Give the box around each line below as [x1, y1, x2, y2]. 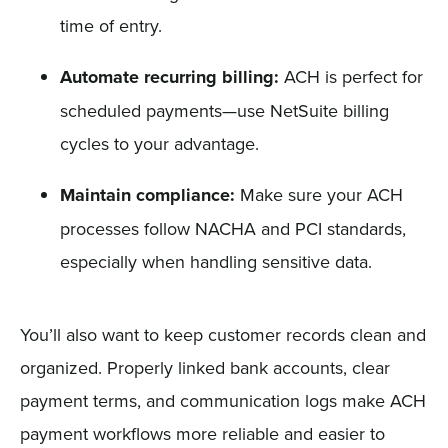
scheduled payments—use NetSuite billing [59, 97, 389, 123]
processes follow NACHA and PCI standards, [59, 215, 406, 241]
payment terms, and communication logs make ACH [19, 387, 426, 413]
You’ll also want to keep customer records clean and [19, 321, 426, 347]
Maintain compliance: [59, 181, 235, 208]
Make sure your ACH [234, 181, 403, 207]
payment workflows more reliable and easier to [19, 420, 385, 446]
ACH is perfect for [278, 63, 423, 89]
